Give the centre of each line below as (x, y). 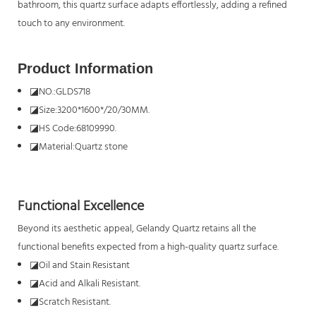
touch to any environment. (71, 23)
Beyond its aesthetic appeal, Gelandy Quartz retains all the (137, 229)
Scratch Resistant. (74, 302)
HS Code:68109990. (77, 128)
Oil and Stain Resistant (84, 265)
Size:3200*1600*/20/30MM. (94, 110)
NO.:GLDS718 (64, 92)
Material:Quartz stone (83, 147)
